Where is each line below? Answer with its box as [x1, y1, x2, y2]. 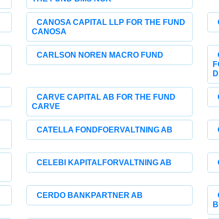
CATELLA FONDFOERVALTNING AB [37, 126, 173, 134]
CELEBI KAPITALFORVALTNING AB [37, 158, 172, 167]
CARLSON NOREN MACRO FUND [37, 51, 164, 59]
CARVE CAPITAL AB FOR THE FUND [37, 93, 176, 101]
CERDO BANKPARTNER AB [37, 191, 143, 199]
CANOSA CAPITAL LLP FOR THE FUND [37, 18, 186, 26]
